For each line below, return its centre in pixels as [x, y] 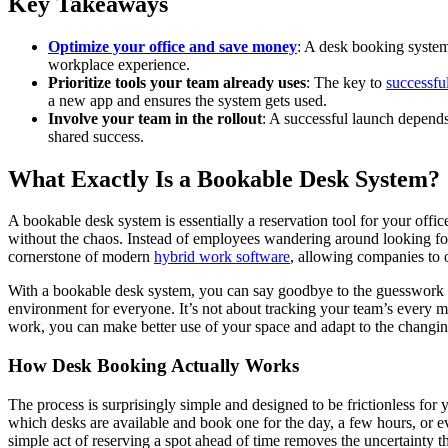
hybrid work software [222, 257]
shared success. [96, 136]
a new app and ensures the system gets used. [187, 100]
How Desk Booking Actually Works [153, 366]
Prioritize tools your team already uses [177, 82]
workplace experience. [119, 64]
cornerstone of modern [81, 257]
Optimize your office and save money [172, 46]
